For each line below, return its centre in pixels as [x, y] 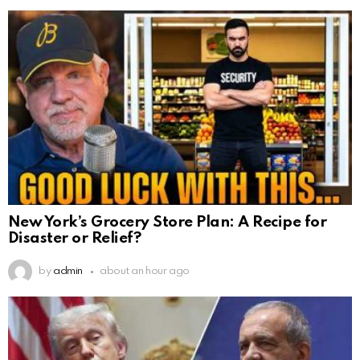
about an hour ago [145, 272]
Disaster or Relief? [75, 239]
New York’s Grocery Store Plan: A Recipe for [168, 223]
